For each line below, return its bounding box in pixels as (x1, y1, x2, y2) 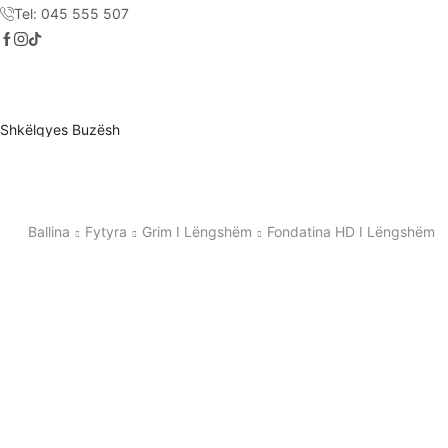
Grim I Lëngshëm (141, 222, 252, 240)
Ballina (27, 222, 70, 240)
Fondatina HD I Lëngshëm (266, 222, 435, 240)
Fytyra (84, 222, 127, 240)
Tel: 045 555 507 (14, 5, 129, 22)
